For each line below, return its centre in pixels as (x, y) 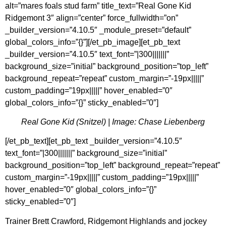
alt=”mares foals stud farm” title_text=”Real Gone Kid (98, 6)
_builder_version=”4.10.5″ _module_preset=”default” (98, 30)
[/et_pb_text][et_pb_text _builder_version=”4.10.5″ (94, 141)
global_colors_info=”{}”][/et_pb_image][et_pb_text (93, 42)
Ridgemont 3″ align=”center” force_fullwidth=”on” (92, 18)
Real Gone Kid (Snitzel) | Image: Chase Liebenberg (113, 122)
